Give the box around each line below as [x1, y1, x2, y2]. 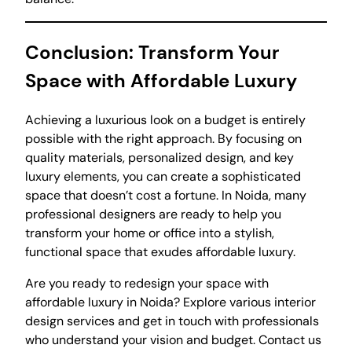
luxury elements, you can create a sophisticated [25, 168, 301, 185]
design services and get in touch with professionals [25, 313, 319, 330]
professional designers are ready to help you [25, 206, 281, 223]
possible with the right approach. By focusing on [25, 130, 302, 148]
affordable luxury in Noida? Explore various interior [25, 294, 316, 311]
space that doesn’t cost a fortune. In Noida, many [25, 187, 306, 204]
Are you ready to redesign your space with [25, 275, 269, 292]
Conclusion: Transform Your [25, 40, 280, 65]
